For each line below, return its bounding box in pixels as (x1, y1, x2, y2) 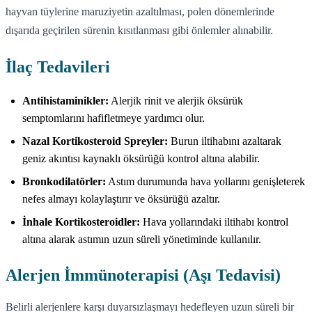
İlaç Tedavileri (6, 57, 110, 76)
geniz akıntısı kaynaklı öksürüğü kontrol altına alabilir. (22, 152, 260, 164)
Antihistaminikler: (22, 94, 109, 107)
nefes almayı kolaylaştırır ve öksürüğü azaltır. (22, 192, 220, 205)
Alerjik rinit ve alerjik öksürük (109, 94, 243, 107)
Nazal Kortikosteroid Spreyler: (22, 134, 168, 147)
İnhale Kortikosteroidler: (22, 215, 140, 228)
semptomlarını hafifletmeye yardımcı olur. (22, 111, 205, 124)
